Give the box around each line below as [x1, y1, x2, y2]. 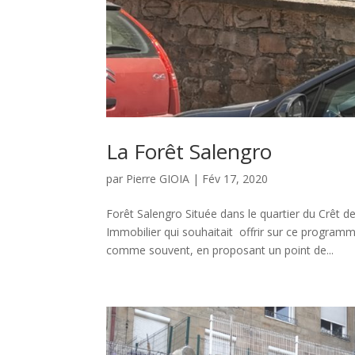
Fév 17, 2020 [202, 170, 269, 186]
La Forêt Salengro [106, 136, 273, 166]
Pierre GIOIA [126, 170, 190, 186]
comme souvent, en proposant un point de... [106, 242, 334, 258]
